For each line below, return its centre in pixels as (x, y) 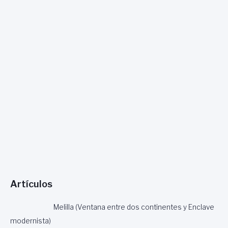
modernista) (31, 221)
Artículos (31, 184)
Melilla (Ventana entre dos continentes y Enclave (134, 207)
